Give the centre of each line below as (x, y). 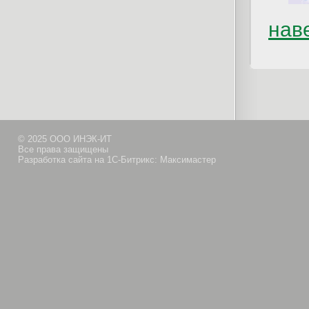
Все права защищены (63, 149)
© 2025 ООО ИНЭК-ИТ (65, 139)
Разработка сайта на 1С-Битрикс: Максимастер (117, 160)
